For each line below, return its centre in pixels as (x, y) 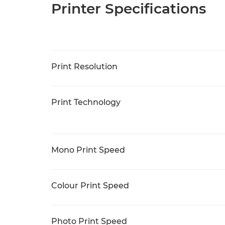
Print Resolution (84, 67)
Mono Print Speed (88, 150)
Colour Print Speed (90, 186)
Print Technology (86, 102)
